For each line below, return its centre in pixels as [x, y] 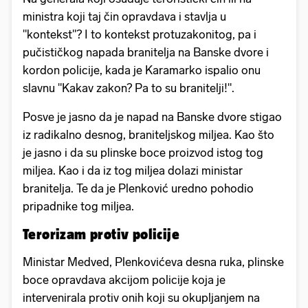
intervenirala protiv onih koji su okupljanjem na [141, 298]
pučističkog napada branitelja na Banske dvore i [146, 53]
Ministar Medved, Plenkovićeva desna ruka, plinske [153, 262]
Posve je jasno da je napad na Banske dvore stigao [152, 117]
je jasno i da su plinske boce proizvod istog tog [143, 153]
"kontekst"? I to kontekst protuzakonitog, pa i [140, 35]
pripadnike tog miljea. [78, 207]
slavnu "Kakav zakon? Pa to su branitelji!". [129, 88]
